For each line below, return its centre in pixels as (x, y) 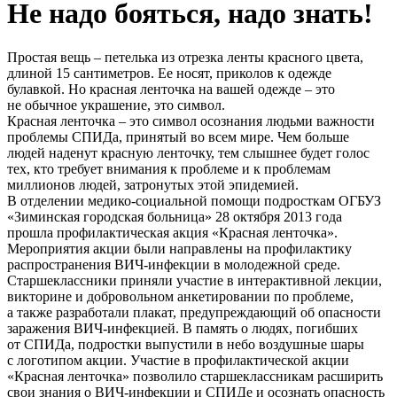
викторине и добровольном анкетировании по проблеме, (180, 296)
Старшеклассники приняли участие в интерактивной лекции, (195, 280)
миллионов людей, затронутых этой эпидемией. (153, 184)
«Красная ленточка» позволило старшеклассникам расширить (195, 376)
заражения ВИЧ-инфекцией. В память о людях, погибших (183, 328)
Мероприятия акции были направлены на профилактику (179, 248)
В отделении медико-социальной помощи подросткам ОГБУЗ (194, 200)
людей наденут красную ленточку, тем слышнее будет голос (188, 152)
